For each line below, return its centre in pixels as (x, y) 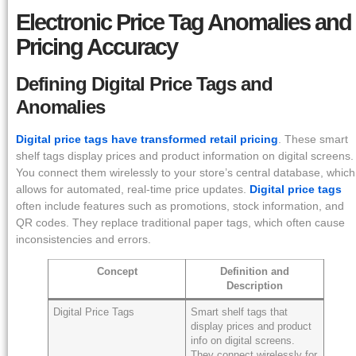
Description (255, 286)
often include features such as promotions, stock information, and (180, 205)
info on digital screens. (243, 341)
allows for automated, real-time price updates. (133, 189)
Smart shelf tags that (240, 313)
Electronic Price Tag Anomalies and (184, 22)
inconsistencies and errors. (83, 239)
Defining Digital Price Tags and (144, 83)
